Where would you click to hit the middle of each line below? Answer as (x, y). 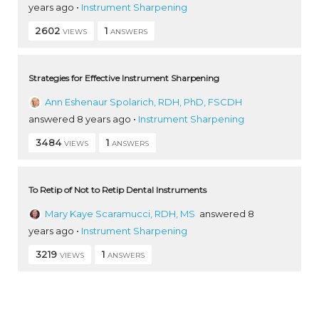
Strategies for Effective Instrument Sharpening (124, 78)
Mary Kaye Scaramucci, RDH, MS (120, 213)
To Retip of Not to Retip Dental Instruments (117, 189)
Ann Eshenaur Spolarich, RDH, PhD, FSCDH (143, 101)
